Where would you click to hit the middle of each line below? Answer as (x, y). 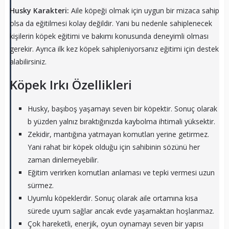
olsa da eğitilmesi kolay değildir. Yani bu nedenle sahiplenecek (111, 23)
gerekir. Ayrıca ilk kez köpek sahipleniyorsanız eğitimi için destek (114, 49)
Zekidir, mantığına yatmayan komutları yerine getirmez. (118, 134)
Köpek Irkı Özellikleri (71, 84)
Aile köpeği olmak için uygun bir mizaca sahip (145, 10)
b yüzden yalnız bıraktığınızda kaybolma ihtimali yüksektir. (121, 121)
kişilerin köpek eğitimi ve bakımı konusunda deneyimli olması (109, 36)
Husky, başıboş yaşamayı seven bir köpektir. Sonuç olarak (122, 108)
